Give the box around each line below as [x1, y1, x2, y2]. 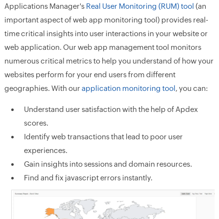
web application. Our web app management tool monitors [4, 43, 201, 52]
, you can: [175, 84, 208, 93]
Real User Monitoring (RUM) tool [86, 2, 194, 11]
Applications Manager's [4, 2, 86, 11]
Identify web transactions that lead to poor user [23, 132, 183, 141]
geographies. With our [4, 84, 82, 93]
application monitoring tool [81, 84, 175, 93]
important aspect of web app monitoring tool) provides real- [4, 16, 208, 24]
